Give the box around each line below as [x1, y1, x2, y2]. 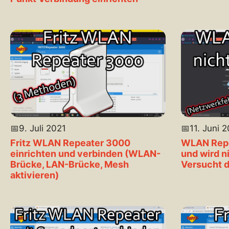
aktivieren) [10, 169, 59, 180]
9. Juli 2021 [19, 123, 66, 133]
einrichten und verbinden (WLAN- [10, 148, 161, 159]
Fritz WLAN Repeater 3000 [10, 137, 130, 148]
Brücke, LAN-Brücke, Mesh [10, 158, 129, 170]
